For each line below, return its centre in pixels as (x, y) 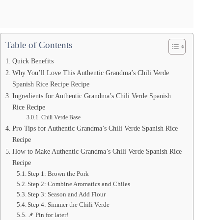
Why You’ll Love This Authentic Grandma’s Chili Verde (90, 73)
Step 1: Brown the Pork (58, 174)
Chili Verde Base (61, 118)
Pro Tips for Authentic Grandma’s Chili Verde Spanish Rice (95, 128)
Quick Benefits (33, 61)
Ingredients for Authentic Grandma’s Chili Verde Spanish (91, 96)
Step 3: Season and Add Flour (67, 194)
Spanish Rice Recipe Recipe (51, 84)
